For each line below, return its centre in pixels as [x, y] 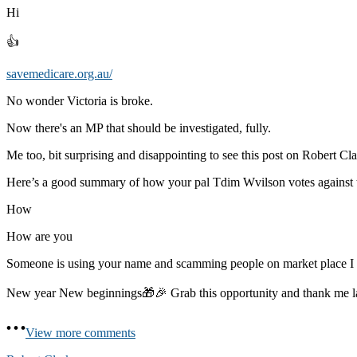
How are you [39, 236]
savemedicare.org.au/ [59, 73]
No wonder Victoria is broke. [80, 100]
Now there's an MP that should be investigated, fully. [139, 127]
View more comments [80, 332]
